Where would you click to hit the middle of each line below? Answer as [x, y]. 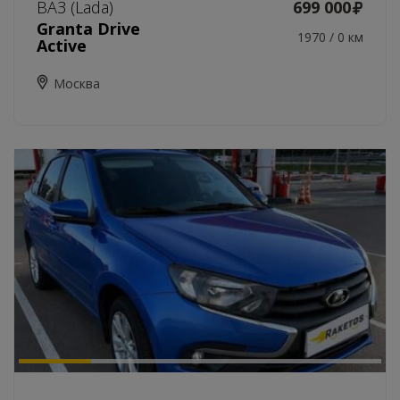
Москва [77, 83]
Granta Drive [88, 29]
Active [62, 46]
